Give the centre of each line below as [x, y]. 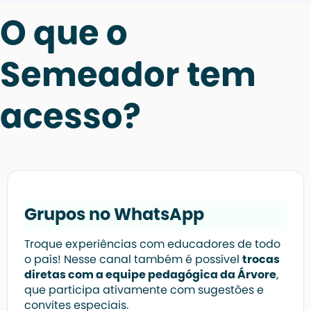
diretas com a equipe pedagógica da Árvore [150, 275]
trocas [261, 260]
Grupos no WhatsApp [114, 216]
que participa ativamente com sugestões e [144, 291]
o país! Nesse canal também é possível [133, 260]
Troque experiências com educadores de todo [152, 245]
